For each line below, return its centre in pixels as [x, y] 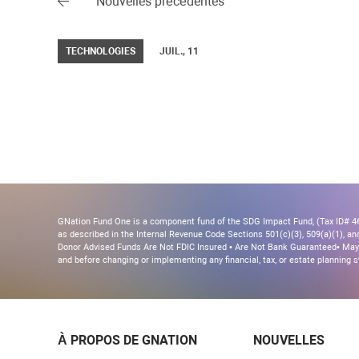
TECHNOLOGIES [101, 51]
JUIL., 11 [179, 51]
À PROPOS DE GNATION [127, 340]
